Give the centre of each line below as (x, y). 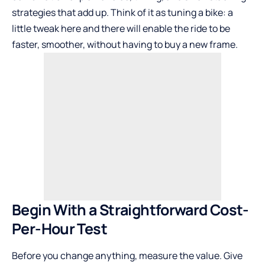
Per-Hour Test (59, 229)
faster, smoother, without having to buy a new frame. (125, 44)
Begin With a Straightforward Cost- (130, 210)
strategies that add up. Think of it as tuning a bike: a (122, 12)
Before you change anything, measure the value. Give (127, 256)
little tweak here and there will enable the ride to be (121, 28)
